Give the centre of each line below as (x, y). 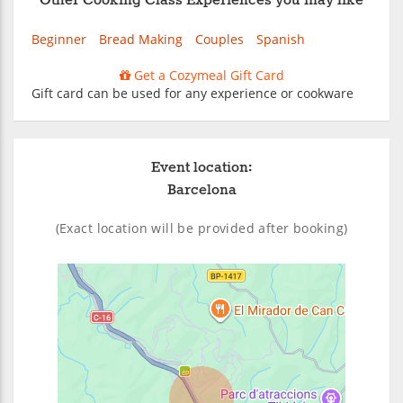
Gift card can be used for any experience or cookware (193, 93)
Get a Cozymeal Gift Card (207, 75)
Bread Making (141, 39)
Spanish (281, 39)
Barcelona (201, 190)
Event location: (201, 167)
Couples (219, 39)
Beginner (59, 39)
